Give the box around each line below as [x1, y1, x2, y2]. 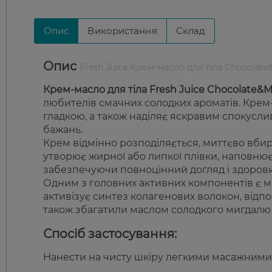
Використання [87, 25, 157, 37]
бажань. [43, 124, 83, 136]
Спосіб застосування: [43, 226, 177, 242]
